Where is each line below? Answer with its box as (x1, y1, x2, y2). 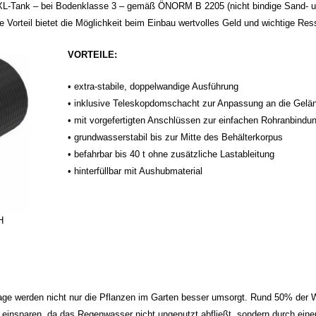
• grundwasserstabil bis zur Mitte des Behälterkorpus (68, 131, 284, 142)
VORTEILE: (68, 49, 118, 60)
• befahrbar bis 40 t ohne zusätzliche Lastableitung (68, 148, 275, 159)
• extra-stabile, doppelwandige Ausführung (68, 80, 239, 92)
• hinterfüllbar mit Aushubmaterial (68, 165, 203, 176)
